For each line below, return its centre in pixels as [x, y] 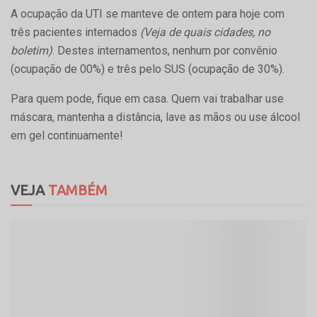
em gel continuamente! [67, 135]
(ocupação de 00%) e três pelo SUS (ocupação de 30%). [148, 69]
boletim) [31, 50]
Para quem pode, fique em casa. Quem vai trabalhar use [147, 98]
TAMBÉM [76, 190]
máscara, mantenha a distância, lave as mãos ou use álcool [155, 117]
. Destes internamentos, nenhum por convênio [165, 50]
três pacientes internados [75, 32]
